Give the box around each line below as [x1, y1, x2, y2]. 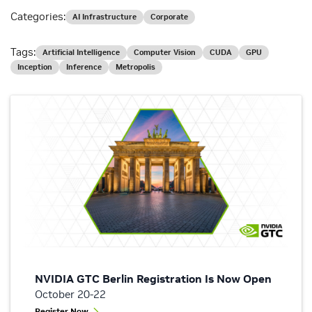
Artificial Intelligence [42, 47, 120, 58]
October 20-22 [35, 288, 106, 302]
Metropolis [116, 62, 155, 72]
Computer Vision [134, 47, 196, 58]
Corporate [150, 12, 188, 22]
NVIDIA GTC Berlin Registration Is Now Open [35, 272, 272, 286]
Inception [17, 62, 52, 72]
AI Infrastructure [72, 12, 136, 22]
